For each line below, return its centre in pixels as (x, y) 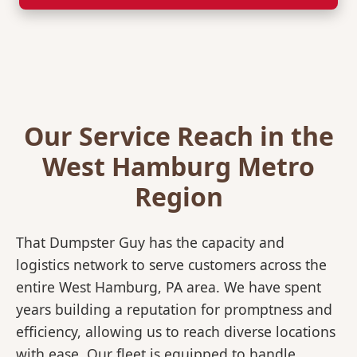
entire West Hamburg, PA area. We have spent (169, 287)
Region (178, 197)
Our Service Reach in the (178, 136)
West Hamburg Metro (178, 167)
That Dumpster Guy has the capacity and (150, 243)
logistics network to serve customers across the (171, 265)
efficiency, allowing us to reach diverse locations (176, 332)
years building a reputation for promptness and (174, 310)
